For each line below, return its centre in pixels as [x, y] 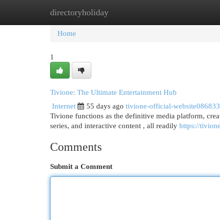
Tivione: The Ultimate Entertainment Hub [113, 92]
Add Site [180, 12]
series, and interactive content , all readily [115, 126]
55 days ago [105, 106]
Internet [64, 106]
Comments [76, 147]
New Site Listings [125, 12]
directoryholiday [79, 12]
